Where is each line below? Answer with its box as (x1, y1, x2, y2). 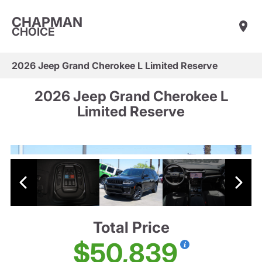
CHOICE (12, 25, 55, 39)
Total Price (92, 218, 170, 237)
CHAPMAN (12, 13, 82, 30)
